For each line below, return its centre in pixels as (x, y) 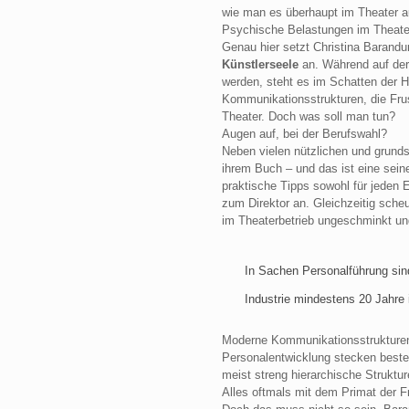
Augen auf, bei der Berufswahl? (304, 134)
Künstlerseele (260, 64)
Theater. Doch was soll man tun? (308, 116)
